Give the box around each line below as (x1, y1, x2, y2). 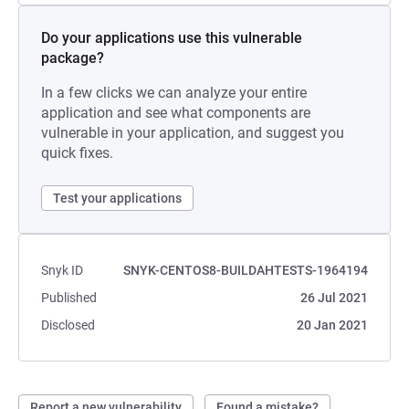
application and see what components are (41, 104, 310, 121)
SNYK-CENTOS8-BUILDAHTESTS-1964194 (123, 263, 368, 278)
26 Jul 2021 (300, 290, 368, 305)
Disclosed (41, 318, 95, 332)
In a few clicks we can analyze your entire (41, 84, 307, 101)
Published (41, 290, 97, 305)
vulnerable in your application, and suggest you (41, 124, 344, 142)
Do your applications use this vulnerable (41, 29, 302, 47)
